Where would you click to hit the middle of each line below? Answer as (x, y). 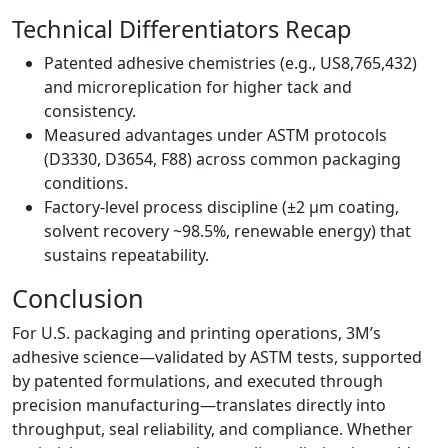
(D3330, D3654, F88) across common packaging (222, 159)
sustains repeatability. (126, 255)
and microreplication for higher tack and (198, 87)
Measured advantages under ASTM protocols (215, 135)
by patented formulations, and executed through (197, 381)
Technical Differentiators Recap (181, 29)
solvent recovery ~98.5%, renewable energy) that (227, 231)
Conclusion (78, 298)
